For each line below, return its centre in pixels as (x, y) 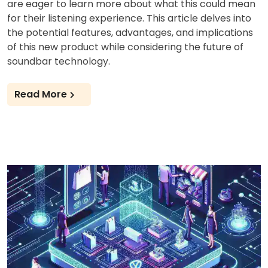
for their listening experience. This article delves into (129, 18)
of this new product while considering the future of (125, 47)
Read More (41, 94)
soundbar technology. (59, 61)
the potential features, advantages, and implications (130, 32)
